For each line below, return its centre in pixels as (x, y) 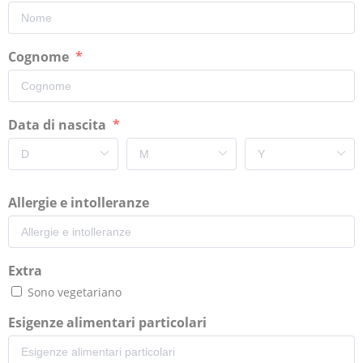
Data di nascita (59, 124)
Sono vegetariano (73, 292)
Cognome (40, 56)
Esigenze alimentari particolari (109, 322)
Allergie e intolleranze (80, 202)
